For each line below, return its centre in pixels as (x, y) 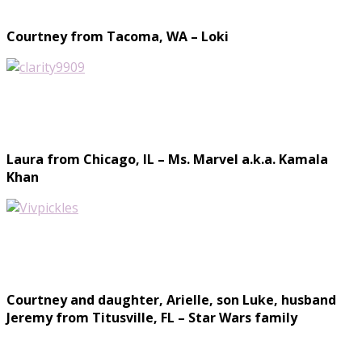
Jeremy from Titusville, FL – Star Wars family (152, 317)
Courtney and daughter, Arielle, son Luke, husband (171, 299)
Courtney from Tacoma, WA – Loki (118, 36)
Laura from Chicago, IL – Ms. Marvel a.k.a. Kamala (167, 159)
